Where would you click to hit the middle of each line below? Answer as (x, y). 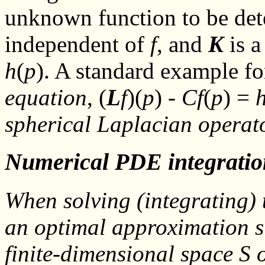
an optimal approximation (130, 227)
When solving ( (75, 200)
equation (46, 97)
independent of (77, 44)
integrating (196, 200)
